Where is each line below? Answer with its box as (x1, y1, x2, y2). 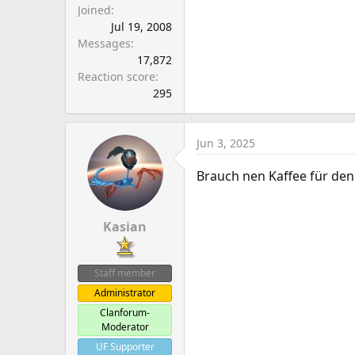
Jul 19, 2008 (111, 19, 172, 34)
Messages (78, 36, 131, 51)
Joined (78, 2, 111, 17)
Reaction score (78, 69, 155, 84)
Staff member (94, 266, 155, 280)
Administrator (94, 286, 155, 300)
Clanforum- (100, 306, 150, 319)
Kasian (103, 218, 147, 235)
